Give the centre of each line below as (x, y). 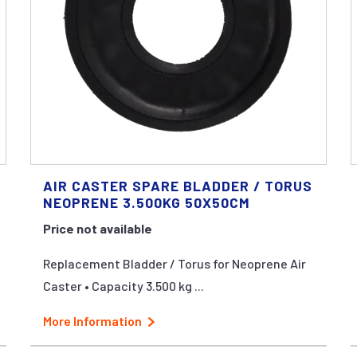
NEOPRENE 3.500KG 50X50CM (146, 202)
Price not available (97, 228)
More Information (92, 320)
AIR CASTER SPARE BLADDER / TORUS (177, 185)
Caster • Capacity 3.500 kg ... (123, 285)
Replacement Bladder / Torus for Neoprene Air (174, 263)
